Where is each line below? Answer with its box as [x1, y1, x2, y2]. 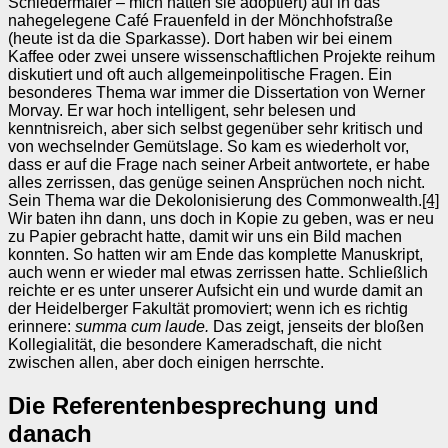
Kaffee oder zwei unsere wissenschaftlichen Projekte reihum [8, 48, 435, 66]
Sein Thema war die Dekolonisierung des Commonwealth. [8, 192, 422, 210]
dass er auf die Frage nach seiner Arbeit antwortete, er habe [8, 156, 430, 174]
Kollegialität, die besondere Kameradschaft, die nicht [8, 336, 381, 354]
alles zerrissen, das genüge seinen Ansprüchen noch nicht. [8, 174, 425, 192]
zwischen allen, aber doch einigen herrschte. [8, 354, 324, 372]
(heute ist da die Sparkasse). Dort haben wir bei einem [8, 30, 392, 48]
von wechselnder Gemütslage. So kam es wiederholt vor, [8, 138, 409, 156]
